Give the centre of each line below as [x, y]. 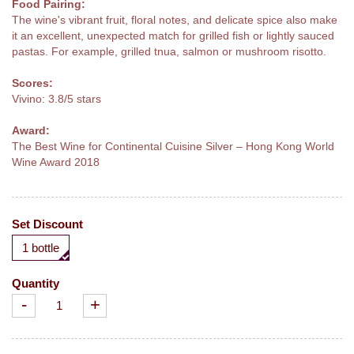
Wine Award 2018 [56, 162]
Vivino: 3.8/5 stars [56, 98]
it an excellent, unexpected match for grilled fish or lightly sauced [173, 35]
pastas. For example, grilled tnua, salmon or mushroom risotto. [169, 51]
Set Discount [47, 224]
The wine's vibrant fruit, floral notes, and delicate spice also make [175, 19]
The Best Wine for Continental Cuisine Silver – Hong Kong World [173, 146]
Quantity [36, 283]
